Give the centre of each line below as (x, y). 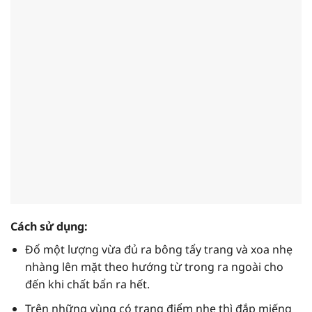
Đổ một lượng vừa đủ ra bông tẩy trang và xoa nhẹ (158, 250)
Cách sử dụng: (49, 227)
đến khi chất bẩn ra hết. (87, 284)
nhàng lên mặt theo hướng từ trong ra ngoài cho (154, 267)
